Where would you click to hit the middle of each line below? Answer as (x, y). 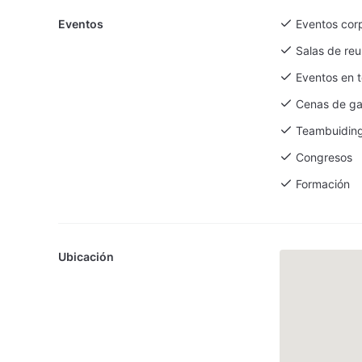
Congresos (324, 157)
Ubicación (86, 257)
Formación (322, 184)
